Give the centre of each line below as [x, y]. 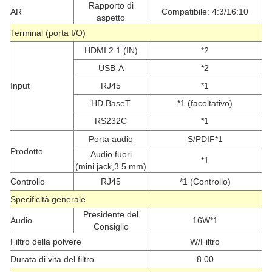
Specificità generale [48, 199]
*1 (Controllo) [205, 182]
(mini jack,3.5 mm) [111, 167]
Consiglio [111, 227]
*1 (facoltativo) [205, 104]
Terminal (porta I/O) [48, 33]
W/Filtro [205, 242]
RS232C [111, 121]
